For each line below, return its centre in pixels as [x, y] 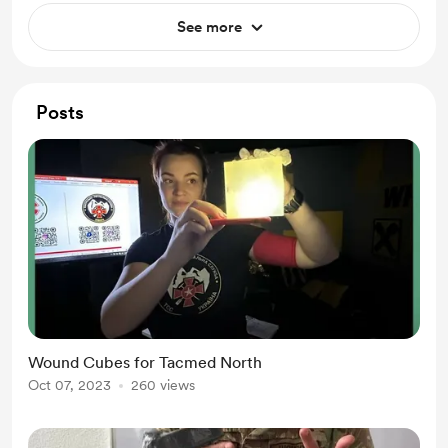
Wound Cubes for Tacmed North [145, 362]
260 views [163, 385]
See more [209, 27]
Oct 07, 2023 [69, 385]
